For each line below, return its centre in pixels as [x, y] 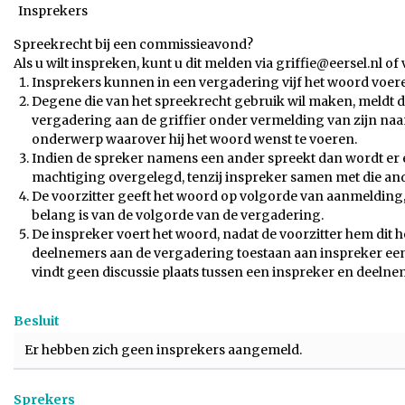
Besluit [37, 321]
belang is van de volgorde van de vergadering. [179, 215]
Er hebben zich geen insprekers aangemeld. [163, 350]
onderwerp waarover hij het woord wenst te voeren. [194, 139]
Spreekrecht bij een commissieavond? [133, 44]
